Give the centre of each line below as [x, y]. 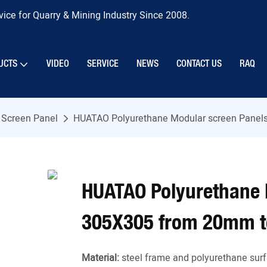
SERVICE [103, 64]
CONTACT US [199, 64]
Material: [100, 258]
